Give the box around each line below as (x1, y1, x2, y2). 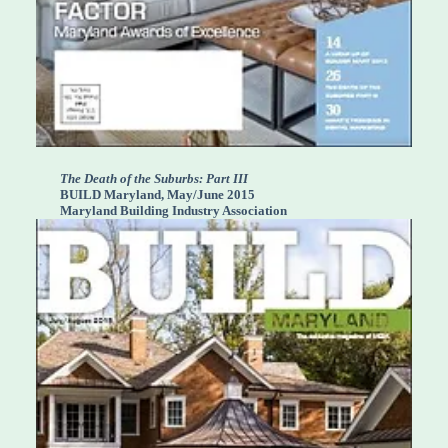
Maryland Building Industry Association (60, 203, 287, 219)
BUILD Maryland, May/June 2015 (60, 187, 255, 203)
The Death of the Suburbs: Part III (60, 171, 248, 187)
